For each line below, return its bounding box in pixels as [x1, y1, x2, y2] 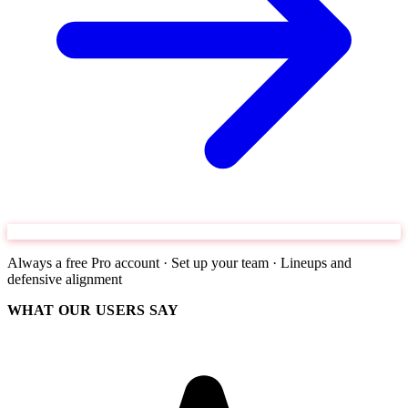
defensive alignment [7, 271, 122, 288]
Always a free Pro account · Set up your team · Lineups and [7, 255, 352, 271]
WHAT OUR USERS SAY [7, 302, 179, 319]
